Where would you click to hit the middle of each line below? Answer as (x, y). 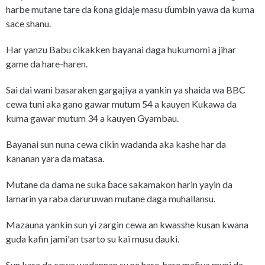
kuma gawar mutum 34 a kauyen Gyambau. (93, 118)
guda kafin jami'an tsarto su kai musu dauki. (93, 239)
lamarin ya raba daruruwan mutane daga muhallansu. (111, 199)
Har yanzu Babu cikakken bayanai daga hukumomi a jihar (121, 50)
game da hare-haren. (47, 64)
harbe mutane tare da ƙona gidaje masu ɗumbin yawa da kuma (130, 9)
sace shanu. (28, 24)
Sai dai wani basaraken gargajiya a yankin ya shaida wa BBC (126, 90)
